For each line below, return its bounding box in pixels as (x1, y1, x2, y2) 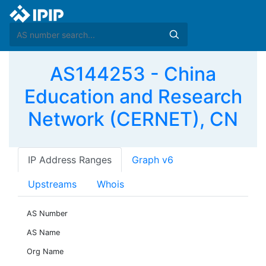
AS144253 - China (50, 62, 216, 85)
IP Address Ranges (28, 154, 112, 166)
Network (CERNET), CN (28, 107, 238, 131)
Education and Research (24, 85, 242, 108)
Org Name (27, 247, 64, 256)
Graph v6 (132, 154, 173, 166)
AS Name (27, 228, 60, 237)
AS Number (27, 209, 68, 218)
